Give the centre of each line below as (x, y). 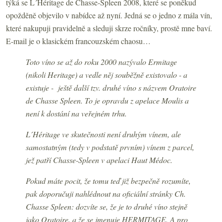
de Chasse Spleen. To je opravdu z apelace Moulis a (107, 100)
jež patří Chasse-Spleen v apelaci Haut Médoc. (99, 160)
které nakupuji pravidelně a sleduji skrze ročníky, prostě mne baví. (109, 28)
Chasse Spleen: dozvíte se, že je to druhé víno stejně (107, 206)
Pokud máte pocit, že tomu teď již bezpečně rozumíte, (108, 180)
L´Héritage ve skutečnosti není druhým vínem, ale (103, 134)
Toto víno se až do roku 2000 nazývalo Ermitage (101, 61)
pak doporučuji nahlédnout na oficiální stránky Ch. (106, 193)
